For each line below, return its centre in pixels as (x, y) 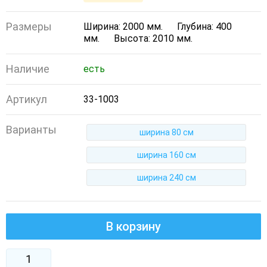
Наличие (28, 69)
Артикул (27, 99)
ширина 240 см (166, 178)
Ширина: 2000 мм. (123, 27)
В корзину (133, 226)
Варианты (31, 130)
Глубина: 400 (204, 27)
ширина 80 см (166, 132)
